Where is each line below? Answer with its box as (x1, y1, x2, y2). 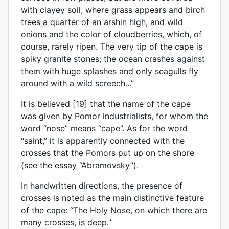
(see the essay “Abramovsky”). (21, 160, 139, 170)
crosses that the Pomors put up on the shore (21, 148, 194, 158)
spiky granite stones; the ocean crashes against (21, 54, 205, 64)
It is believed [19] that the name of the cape (21, 99, 191, 109)
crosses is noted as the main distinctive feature (21, 193, 204, 203)
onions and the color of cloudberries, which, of (21, 29, 202, 39)
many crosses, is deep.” (21, 217, 111, 227)
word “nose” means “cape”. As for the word (21, 123, 188, 133)
